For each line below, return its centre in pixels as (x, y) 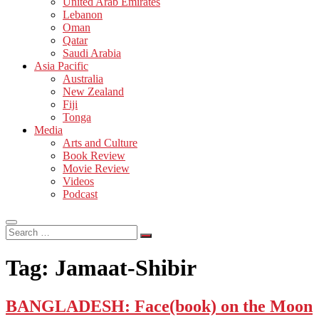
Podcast (80, 194)
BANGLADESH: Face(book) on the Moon (159, 306)
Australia (83, 78)
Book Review (94, 155)
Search (20, 230)
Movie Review (96, 168)
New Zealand (93, 91)
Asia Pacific (61, 66)
